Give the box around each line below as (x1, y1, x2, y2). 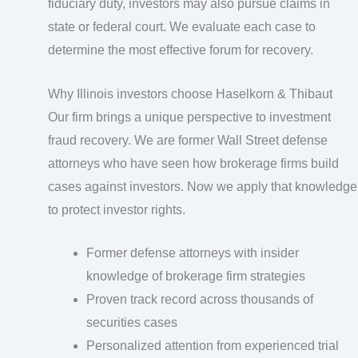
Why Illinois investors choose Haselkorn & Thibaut (48, 86, 332, 101)
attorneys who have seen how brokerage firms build (48, 156, 339, 170)
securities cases (86, 316, 177, 330)
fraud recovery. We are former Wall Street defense (48, 133, 328, 147)
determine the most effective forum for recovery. (48, 42, 313, 57)
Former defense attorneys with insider (86, 246, 299, 261)
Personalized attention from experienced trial (86, 339, 339, 353)
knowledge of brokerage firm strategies (86, 269, 305, 284)
